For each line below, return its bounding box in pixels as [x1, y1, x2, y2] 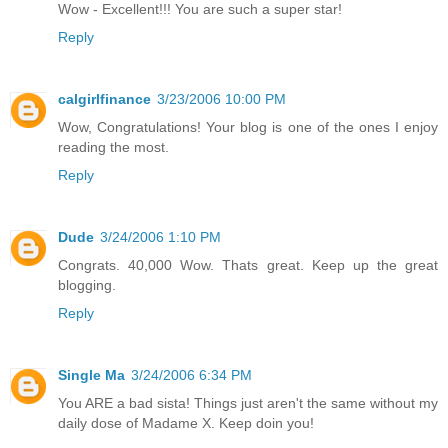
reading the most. [58, 139, 169, 156]
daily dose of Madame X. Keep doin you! [58, 415, 314, 432]
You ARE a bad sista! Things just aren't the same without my [58, 395, 438, 412]
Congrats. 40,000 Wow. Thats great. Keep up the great [58, 257, 438, 274]
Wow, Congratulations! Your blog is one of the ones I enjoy [58, 119, 438, 136]
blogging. [58, 277, 116, 294]
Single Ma [58, 367, 125, 384]
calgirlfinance [58, 91, 151, 108]
